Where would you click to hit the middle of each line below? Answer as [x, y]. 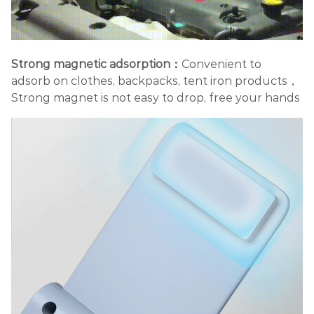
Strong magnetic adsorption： [96, 64]
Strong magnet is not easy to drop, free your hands [156, 97]
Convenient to [221, 64]
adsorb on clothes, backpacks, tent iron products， [155, 81]
